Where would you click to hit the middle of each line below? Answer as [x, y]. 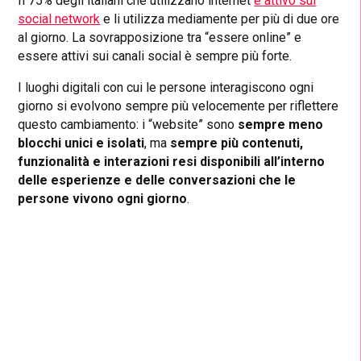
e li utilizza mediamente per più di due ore [220, 19]
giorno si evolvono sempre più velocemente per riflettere [178, 106]
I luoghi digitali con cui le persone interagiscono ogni [166, 87]
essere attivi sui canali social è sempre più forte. [155, 56]
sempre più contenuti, [237, 143]
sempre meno [281, 124]
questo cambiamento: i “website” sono [128, 124]
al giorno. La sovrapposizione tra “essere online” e [160, 37]
